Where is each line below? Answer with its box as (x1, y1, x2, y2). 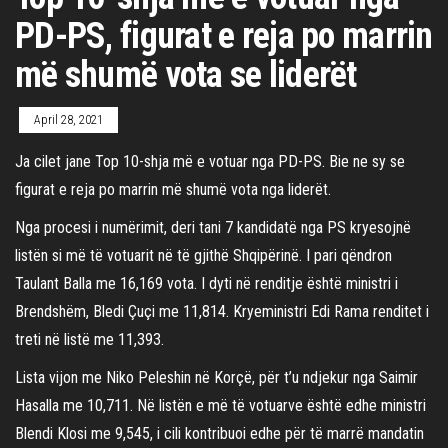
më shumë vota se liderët (15, 53, 357, 96)
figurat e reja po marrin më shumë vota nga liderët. (15, 179, 331, 199)
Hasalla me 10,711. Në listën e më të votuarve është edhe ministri (15, 395, 426, 415)
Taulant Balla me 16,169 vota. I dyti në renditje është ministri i (15, 273, 398, 293)
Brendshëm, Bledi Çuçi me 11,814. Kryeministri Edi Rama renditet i (15, 301, 429, 321)
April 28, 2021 (34, 112, 103, 127)
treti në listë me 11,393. (15, 329, 164, 349)
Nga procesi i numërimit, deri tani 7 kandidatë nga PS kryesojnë (15, 217, 411, 237)
